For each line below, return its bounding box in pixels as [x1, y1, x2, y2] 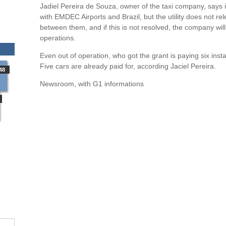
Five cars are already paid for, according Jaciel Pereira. [40, 62, 216, 70]
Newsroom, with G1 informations [40, 80, 144, 88]
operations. [40, 34, 76, 42]
